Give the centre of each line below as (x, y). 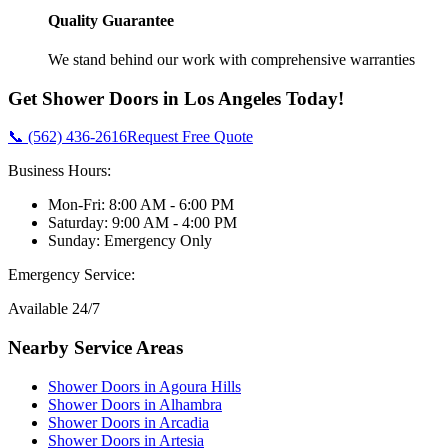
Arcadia (184, 422)
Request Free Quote (190, 137)
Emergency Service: (71, 275)
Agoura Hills (200, 386)
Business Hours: (59, 171)
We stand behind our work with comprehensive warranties (231, 59)
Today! (312, 98)
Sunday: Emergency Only (130, 241)
